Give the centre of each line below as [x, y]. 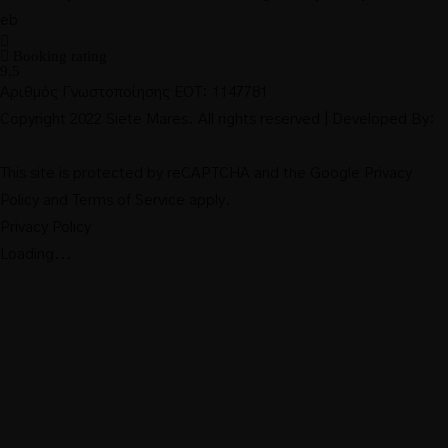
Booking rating [58, 56]
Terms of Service [128, 200]
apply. [208, 200]
